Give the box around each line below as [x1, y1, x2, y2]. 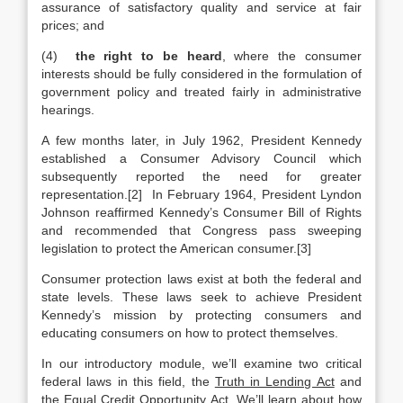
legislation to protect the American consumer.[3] [41, 241, 311, 255]
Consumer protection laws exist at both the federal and [41, 272, 362, 286]
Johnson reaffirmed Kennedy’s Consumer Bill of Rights [41, 205, 362, 219]
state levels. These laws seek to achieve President [41, 290, 362, 304]
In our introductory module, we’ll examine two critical [41, 356, 362, 371]
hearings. [41, 103, 94, 117]
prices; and [41, 18, 104, 32]
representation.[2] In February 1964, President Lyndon [41, 187, 362, 201]
